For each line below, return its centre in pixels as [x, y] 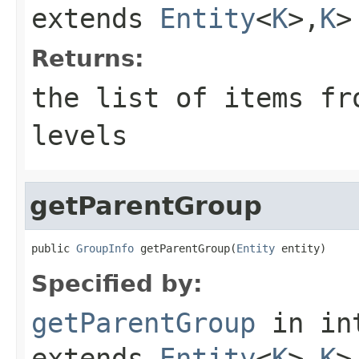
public [54, 248]
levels [79, 135]
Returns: [88, 58]
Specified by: [117, 283]
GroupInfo [105, 248]
